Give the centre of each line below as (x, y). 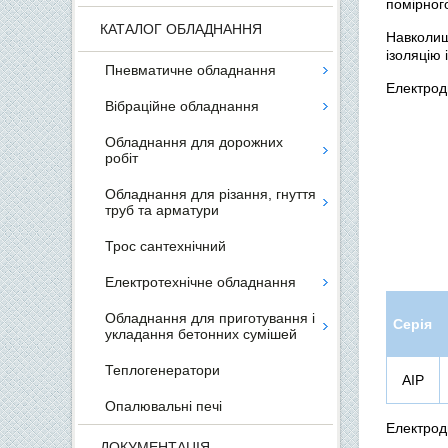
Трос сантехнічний (165, 246)
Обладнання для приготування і (210, 318)
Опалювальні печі (163, 406)
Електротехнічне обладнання (200, 282)
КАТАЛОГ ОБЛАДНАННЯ (181, 29)
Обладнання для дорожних (194, 142)
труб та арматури (162, 210)
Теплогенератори (162, 370)
